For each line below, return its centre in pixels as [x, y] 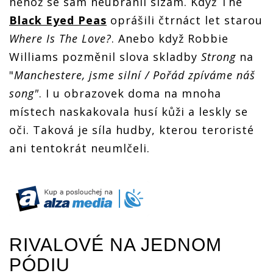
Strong [218, 56]
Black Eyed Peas [58, 20]
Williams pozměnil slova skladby [105, 56]
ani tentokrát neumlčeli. [80, 148]
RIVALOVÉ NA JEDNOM [115, 244]
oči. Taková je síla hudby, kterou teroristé [132, 129]
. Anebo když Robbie [170, 38]
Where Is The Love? [60, 38]
